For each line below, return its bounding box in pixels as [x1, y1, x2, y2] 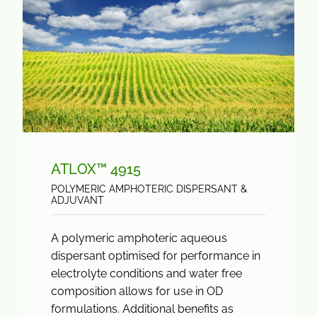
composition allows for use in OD [51, 284, 223, 298]
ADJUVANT [51, 195, 104, 206]
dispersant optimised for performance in [51, 249, 260, 263]
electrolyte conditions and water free [51, 267, 242, 280]
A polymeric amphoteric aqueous [51, 231, 227, 245]
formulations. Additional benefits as [51, 302, 234, 316]
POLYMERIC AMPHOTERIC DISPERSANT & [51, 183, 247, 195]
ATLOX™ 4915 [51, 161, 141, 178]
